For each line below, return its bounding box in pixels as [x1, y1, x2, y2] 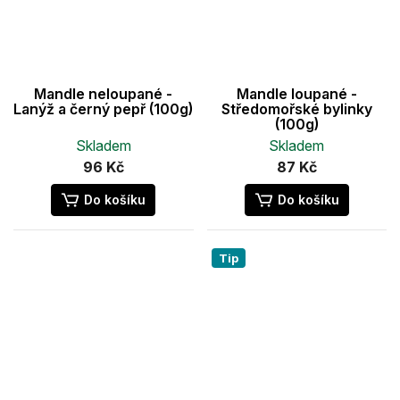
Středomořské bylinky [221, 99, 372, 118]
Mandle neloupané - [34, 84, 173, 103]
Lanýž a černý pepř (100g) [13, 99, 194, 118]
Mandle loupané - [236, 84, 357, 103]
